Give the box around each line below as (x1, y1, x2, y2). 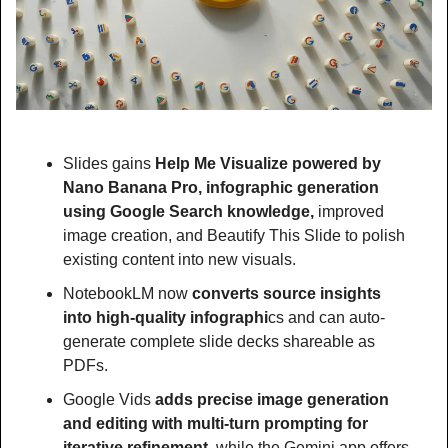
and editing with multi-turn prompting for (63, 414, 368, 432)
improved (314, 202, 384, 220)
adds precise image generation (151, 390, 389, 408)
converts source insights (192, 284, 381, 302)
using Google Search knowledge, (63, 202, 314, 220)
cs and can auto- (268, 308, 385, 326)
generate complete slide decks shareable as (63, 332, 375, 350)
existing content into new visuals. (63, 250, 296, 268)
